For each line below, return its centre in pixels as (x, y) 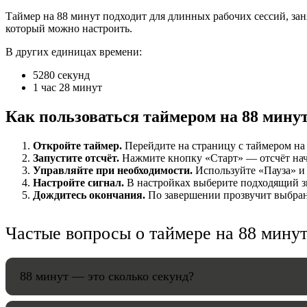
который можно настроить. (69, 29)
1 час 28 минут (67, 88)
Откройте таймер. (77, 145)
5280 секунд (61, 75)
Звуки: (270, 58)
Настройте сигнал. (78, 182)
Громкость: (280, 106)
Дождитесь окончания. (89, 195)
